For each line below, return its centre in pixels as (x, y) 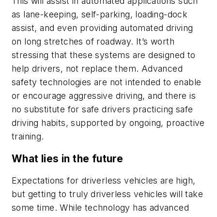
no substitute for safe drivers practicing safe (102, 109)
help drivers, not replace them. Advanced (97, 69)
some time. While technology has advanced (100, 208)
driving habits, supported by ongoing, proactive (108, 123)
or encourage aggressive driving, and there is (104, 96)
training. (28, 137)
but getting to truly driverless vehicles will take (107, 194)
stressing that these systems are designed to (104, 55)
